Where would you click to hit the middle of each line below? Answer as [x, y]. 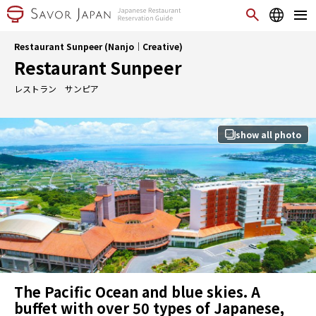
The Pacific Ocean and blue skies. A [137, 292]
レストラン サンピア [56, 89]
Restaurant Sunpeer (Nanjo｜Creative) [98, 46]
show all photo [268, 134]
